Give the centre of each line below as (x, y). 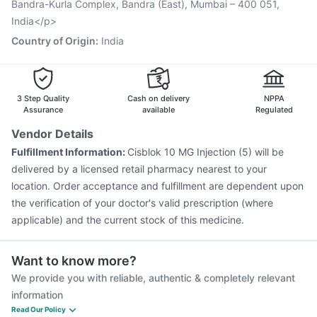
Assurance (43, 110)
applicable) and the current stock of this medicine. (128, 220)
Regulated (274, 110)
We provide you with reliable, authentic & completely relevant (153, 278)
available (158, 110)
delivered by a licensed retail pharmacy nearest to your (139, 169)
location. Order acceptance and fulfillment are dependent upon (157, 186)
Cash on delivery (158, 98)
